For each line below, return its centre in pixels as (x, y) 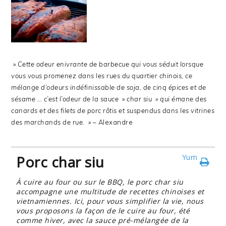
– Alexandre (113, 122)
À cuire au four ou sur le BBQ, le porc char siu (100, 182)
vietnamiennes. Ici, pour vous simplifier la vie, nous (110, 201)
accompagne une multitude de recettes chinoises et (110, 191)
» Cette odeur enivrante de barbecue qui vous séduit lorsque (107, 64)
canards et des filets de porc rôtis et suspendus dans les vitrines (113, 110)
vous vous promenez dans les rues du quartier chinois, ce (102, 76)
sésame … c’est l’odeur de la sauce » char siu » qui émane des (109, 99)
